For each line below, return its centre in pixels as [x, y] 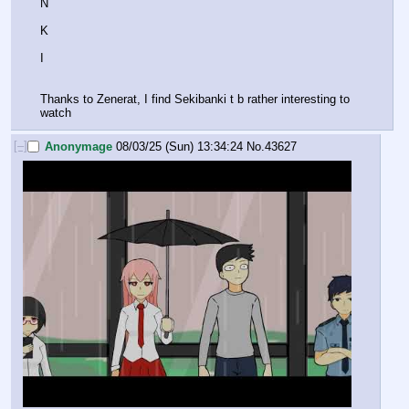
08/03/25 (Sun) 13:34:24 [179, 147]
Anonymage [79, 147]
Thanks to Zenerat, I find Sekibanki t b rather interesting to [195, 99]
